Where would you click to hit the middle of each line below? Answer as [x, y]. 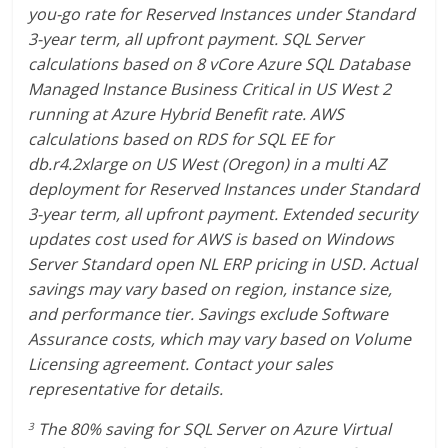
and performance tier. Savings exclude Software [208, 313]
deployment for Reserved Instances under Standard [224, 188]
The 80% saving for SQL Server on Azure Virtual [213, 428]
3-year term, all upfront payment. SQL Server [196, 38]
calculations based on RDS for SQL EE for [181, 138]
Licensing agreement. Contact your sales [181, 363]
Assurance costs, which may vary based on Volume [220, 338]
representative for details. [126, 388]
